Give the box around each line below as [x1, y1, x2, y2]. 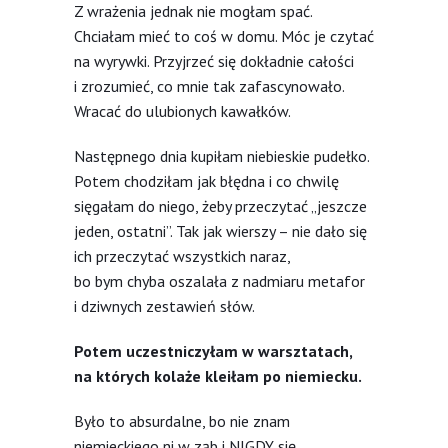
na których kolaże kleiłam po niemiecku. [74, 365, 362, 386]
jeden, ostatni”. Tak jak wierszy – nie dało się [74, 220, 367, 241]
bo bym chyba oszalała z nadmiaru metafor [74, 270, 365, 291]
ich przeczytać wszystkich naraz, [74, 245, 290, 266]
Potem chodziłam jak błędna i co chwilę [74, 170, 339, 191]
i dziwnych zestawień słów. [74, 295, 255, 316]
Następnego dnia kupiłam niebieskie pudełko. [74, 145, 369, 166]
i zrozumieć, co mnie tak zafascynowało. [74, 75, 344, 96]
